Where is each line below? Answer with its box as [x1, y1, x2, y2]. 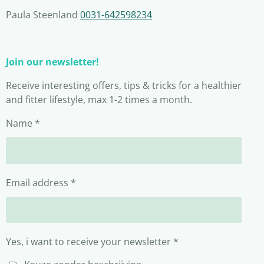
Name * [6, 117, 40, 130]
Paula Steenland [6, 8, 80, 21]
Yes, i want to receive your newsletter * [6, 235, 179, 249]
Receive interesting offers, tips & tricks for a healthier [6, 79, 242, 92]
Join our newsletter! [6, 55, 99, 68]
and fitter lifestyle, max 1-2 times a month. [6, 93, 192, 106]
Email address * [6, 176, 76, 189]
